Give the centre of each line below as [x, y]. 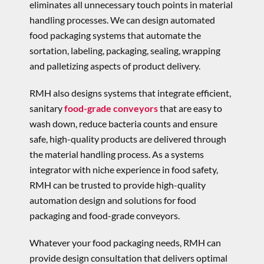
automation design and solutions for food [113, 200]
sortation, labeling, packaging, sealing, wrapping [125, 50]
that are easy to [190, 108]
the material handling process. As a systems [116, 154]
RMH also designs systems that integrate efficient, [130, 93]
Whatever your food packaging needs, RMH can [125, 242]
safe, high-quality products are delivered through [128, 138]
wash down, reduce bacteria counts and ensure [123, 123]
